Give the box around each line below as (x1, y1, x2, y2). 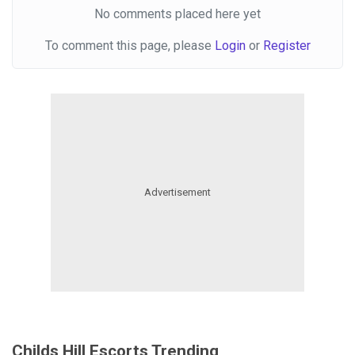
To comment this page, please (44, 37, 215, 53)
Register (262, 37, 311, 53)
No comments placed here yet (94, 6, 261, 21)
